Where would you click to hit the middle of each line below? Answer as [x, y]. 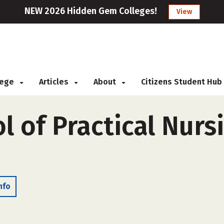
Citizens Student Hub [181, 82]
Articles [55, 82]
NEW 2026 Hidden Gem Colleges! [90, 11]
